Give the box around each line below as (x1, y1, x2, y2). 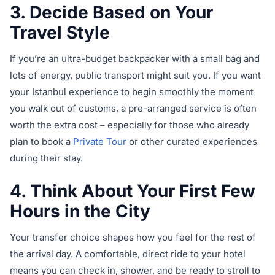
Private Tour (73, 136, 126, 148)
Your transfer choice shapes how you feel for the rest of (10, 231, 256, 244)
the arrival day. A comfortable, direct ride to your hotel (10, 248, 246, 260)
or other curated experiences (126, 136, 257, 148)
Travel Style (10, 22, 110, 44)
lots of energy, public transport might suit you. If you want (10, 69, 261, 82)
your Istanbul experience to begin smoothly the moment (10, 86, 254, 98)
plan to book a (10, 136, 73, 148)
